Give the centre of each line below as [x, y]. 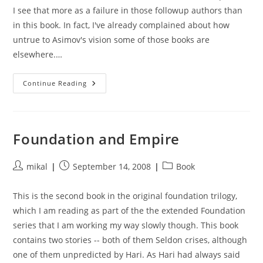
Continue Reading [55, 83]
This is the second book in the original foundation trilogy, [125, 196]
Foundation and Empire [97, 139]
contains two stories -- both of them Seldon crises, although [130, 240]
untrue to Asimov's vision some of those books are [112, 40]
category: [180, 178]
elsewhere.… [38, 54]
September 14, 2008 [112, 166]
